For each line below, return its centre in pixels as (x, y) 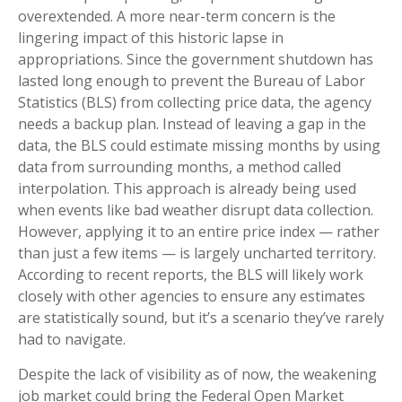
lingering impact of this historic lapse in (151, 37)
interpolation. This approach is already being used (187, 188)
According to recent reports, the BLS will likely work (191, 274)
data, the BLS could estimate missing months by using (199, 145)
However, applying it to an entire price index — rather (199, 231)
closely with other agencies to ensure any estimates (192, 296)
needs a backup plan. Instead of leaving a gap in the (192, 123)
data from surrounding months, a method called (179, 166)
